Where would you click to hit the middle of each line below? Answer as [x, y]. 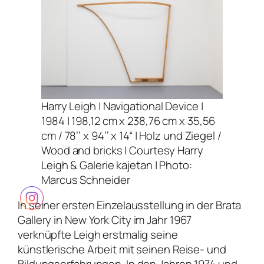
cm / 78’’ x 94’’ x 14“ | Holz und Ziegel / [131, 135]
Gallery [35, 220]
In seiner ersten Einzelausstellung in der [117, 205]
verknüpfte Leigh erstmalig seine [98, 235]
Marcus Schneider [86, 179]
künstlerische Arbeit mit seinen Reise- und [122, 250]
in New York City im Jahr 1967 [122, 220]
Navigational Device [151, 106]
